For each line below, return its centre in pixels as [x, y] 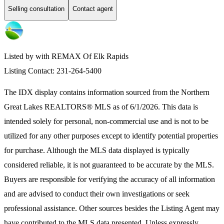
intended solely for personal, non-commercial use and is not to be [106, 121]
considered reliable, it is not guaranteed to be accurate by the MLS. [109, 165]
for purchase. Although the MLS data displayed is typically [97, 150]
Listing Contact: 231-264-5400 [54, 71]
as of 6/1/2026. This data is [154, 107]
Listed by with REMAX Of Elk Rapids [66, 56]
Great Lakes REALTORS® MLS [57, 107]
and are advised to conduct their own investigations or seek [97, 194]
